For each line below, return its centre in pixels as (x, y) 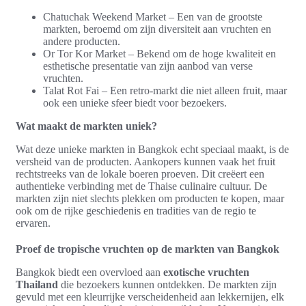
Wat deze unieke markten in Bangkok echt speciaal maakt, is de (152, 149)
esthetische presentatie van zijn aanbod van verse (148, 66)
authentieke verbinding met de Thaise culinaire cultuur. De (141, 186)
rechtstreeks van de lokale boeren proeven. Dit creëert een (140, 173)
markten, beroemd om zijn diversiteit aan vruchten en (157, 29)
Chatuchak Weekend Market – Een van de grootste (153, 16)
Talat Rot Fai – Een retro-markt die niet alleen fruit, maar (165, 90)
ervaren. (33, 223)
